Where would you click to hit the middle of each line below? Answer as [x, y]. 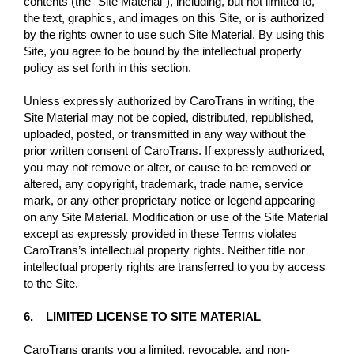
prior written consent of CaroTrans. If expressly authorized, [174, 150]
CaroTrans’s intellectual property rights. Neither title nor [164, 250]
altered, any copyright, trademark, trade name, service [163, 183]
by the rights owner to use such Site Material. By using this [174, 34]
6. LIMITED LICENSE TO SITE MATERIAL [142, 316]
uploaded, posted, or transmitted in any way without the [165, 134]
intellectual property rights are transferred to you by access [175, 266]
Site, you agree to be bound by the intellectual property [163, 51]
